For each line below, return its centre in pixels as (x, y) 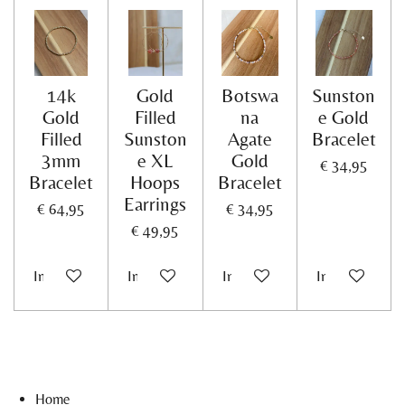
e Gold (344, 118)
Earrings (155, 204)
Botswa (250, 96)
